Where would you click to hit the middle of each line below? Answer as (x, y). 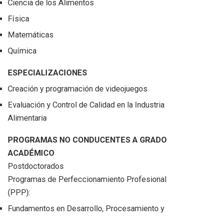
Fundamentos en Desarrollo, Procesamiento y (86, 209)
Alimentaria (27, 118)
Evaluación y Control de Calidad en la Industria (86, 105)
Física (19, 19)
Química (22, 51)
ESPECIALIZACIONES (48, 73)
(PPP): (19, 193)
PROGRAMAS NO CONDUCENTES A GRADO (88, 140)
